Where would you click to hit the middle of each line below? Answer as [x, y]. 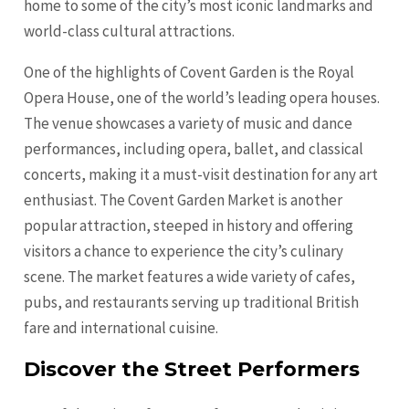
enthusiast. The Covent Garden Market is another [184, 200]
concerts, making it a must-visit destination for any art [201, 175]
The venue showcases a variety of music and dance [189, 124]
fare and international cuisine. [121, 328]
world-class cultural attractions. [130, 31]
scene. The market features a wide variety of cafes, [190, 277]
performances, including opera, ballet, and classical [194, 149]
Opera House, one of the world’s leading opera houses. [202, 98]
